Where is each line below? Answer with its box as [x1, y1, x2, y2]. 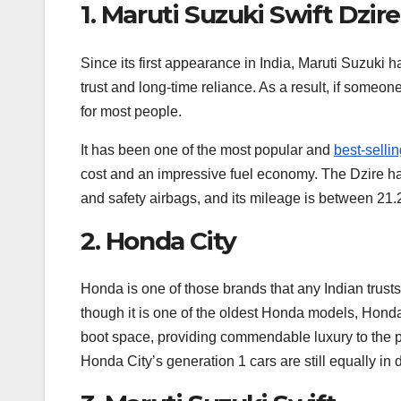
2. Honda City [81, 225, 236, 256]
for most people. [81, 103, 182, 119]
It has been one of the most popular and [81, 141, 334, 158]
